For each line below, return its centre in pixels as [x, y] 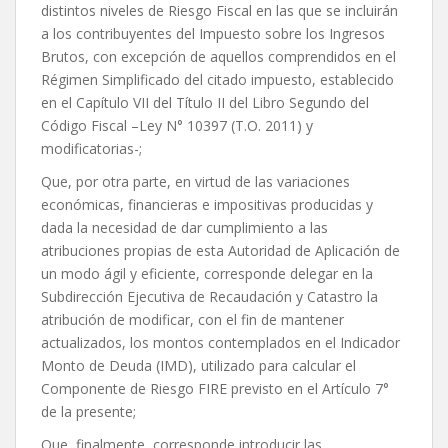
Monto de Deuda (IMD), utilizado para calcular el [198, 366]
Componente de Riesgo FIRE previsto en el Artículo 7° [215, 389]
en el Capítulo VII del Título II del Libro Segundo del [205, 103]
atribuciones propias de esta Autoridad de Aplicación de [220, 251]
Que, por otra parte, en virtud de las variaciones [195, 182]
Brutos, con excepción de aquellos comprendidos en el [218, 57]
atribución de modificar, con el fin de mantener [192, 320]
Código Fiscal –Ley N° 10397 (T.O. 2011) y [177, 126]
